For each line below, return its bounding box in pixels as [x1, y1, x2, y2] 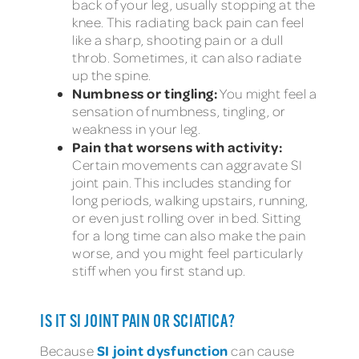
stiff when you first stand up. [72, 261, 247, 279]
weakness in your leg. [72, 119, 201, 137]
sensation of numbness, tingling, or [72, 102, 287, 119]
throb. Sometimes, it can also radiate [72, 48, 302, 66]
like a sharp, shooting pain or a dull [72, 30, 284, 48]
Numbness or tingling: [72, 83, 218, 102]
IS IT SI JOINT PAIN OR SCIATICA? [40, 313, 236, 332]
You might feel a [217, 84, 317, 102]
